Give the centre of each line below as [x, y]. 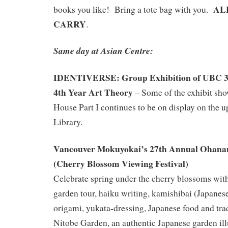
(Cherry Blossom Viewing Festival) [121, 163]
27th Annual [174, 148]
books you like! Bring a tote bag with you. [132, 9]
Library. [68, 122]
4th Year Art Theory [93, 92]
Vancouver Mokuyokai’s [101, 148]
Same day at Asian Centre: [103, 51]
